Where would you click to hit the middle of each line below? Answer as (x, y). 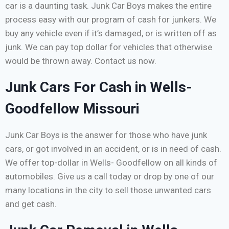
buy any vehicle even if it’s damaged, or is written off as (111, 33)
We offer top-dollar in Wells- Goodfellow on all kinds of (111, 163)
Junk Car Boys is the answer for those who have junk (106, 135)
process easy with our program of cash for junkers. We (111, 20)
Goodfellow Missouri (72, 109)
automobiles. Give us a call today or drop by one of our (110, 177)
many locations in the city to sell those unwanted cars (108, 190)
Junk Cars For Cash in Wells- (99, 87)
